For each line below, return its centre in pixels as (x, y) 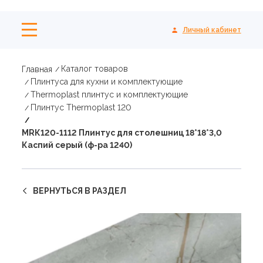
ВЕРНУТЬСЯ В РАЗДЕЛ (80, 191)
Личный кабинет (212, 30)
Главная (37, 69)
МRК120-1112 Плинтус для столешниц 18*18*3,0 (122, 133)
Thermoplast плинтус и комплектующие (109, 95)
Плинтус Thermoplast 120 (81, 107)
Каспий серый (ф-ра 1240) (77, 145)
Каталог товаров (95, 69)
